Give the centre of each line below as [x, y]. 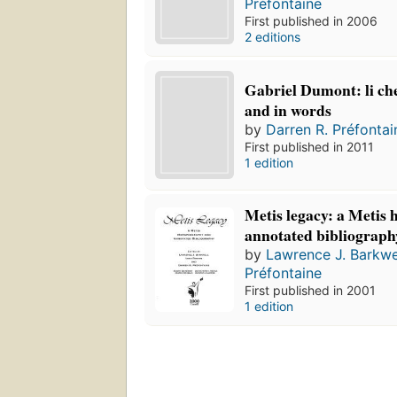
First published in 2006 [311, 21]
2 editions [273, 37]
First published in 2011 [310, 146]
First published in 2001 [311, 291]
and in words [288, 109]
